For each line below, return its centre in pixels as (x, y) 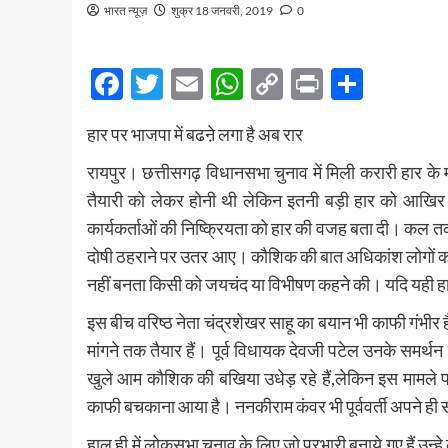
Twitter (215, 84)
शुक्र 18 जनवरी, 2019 (222, 10)
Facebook (191, 84)
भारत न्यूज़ (125, 10)
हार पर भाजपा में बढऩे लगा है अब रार (195, 134)
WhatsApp (318, 84)
